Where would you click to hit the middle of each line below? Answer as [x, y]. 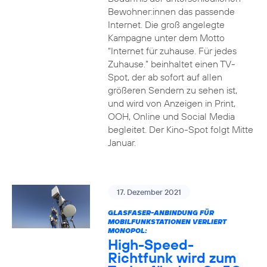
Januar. [122, 142]
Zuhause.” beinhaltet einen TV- [171, 63]
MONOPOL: [127, 230]
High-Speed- [150, 244]
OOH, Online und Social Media [171, 116]
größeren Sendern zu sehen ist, [172, 90]
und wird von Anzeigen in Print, [171, 103]
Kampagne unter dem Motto [166, 37]
